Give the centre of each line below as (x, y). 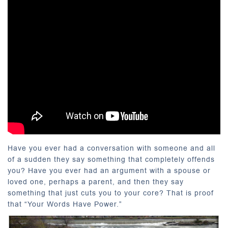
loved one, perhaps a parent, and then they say (96, 182)
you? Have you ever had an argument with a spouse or (109, 171)
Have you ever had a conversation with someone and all (111, 148)
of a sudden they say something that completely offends (111, 160)
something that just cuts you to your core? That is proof (111, 193)
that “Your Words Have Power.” (65, 204)
